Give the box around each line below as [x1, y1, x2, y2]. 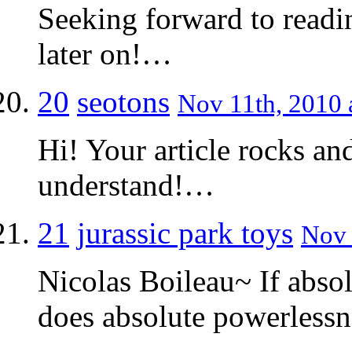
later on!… [38, 36, 172, 71]
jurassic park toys [77, 215, 293, 250]
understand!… [38, 167, 214, 202]
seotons [77, 84, 170, 119]
